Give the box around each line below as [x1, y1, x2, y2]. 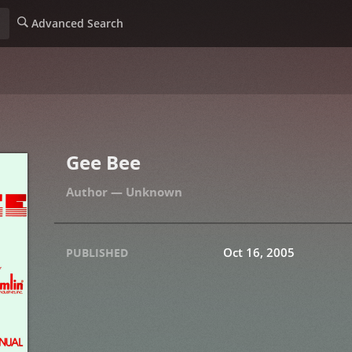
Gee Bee [66, 149, 141, 175]
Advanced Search [28, 16, 123, 31]
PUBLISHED [66, 245, 128, 260]
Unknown [126, 184, 182, 200]
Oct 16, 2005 [223, 244, 295, 260]
